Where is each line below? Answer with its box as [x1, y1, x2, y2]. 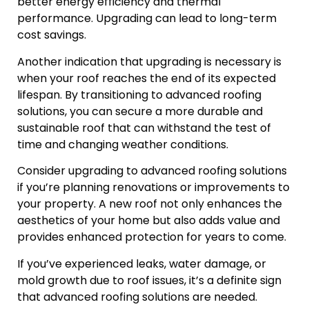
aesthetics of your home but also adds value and [17, 212, 280, 229]
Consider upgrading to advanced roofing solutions [17, 163, 287, 179]
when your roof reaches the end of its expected [17, 70, 276, 86]
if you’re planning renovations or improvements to [17, 179, 290, 196]
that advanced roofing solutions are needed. [17, 288, 257, 305]
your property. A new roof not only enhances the [17, 196, 282, 212]
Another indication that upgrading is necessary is [17, 53, 281, 70]
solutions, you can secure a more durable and [17, 103, 263, 119]
